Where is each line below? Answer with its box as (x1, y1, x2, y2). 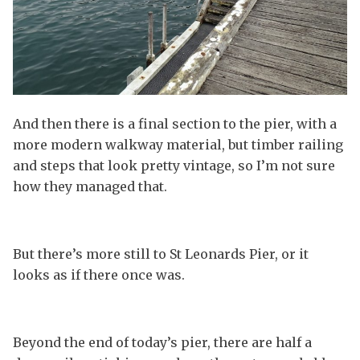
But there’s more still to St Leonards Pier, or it (13, 246, 309, 263)
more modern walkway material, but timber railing (13, 137, 343, 153)
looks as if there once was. (13, 267, 185, 284)
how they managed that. (13, 178, 167, 195)
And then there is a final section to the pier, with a (13, 116, 337, 133)
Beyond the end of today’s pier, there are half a (13, 334, 312, 351)
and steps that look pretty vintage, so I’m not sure (13, 157, 335, 174)
